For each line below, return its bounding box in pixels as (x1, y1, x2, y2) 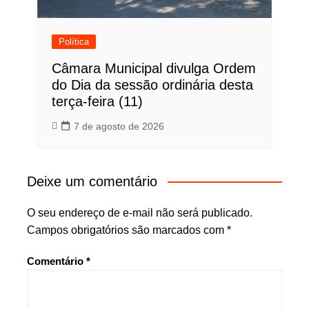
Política (58, 37, 89, 48)
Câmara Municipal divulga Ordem (51, 61, 256, 77)
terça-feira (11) (51, 94, 143, 110)
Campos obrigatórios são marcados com (26, 224, 227, 237)
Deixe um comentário (26, 174, 157, 190)
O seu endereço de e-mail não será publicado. (26, 207, 252, 219)
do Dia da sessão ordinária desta (51, 77, 253, 93)
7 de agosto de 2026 (73, 121, 164, 132)
